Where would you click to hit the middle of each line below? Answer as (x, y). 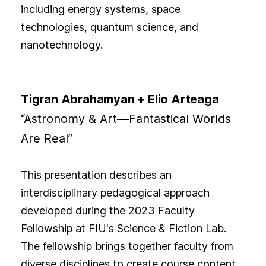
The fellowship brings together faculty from (127, 246)
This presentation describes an (96, 175)
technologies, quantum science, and (109, 27)
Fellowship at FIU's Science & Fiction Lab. (123, 229)
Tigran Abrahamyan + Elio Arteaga (120, 99)
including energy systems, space (100, 9)
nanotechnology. (63, 45)
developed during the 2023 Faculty (107, 211)
